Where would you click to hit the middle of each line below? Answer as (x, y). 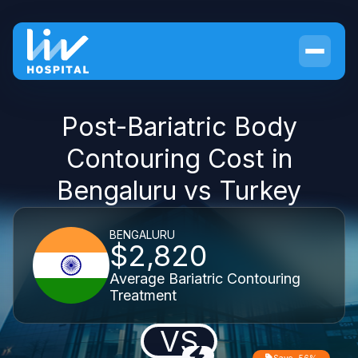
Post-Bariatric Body (179, 127)
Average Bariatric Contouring (205, 278)
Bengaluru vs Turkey (179, 191)
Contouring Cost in (179, 159)
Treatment (143, 295)
